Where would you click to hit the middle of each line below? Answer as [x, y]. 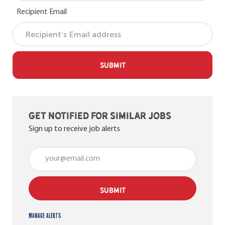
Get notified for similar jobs [100, 116]
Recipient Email [42, 12]
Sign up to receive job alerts [74, 129]
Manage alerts [45, 215]
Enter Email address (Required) [78, 152]
